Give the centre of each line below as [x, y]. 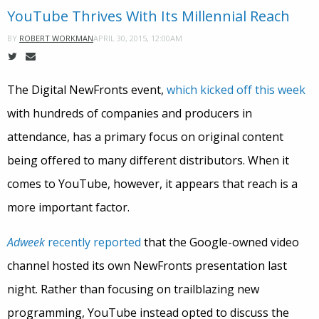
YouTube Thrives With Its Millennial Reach [148, 16]
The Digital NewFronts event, [87, 90]
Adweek [27, 242]
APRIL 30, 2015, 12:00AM [138, 38]
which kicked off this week [236, 90]
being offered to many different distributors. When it [148, 160]
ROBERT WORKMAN [56, 38]
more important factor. [68, 207]
